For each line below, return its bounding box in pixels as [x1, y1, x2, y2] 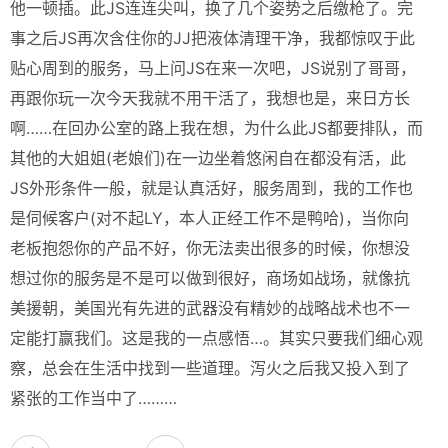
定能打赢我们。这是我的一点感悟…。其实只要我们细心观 [10, 328, 423, 348]
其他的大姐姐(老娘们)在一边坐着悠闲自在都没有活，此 [10, 148, 406, 168]
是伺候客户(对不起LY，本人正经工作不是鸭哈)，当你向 [10, 208, 409, 228]
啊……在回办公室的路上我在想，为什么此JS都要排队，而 [10, 118, 423, 138]
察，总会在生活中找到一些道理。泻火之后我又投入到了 [10, 358, 410, 378]
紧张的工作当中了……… [10, 388, 177, 408]
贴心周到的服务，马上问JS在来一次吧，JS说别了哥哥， [10, 58, 416, 78]
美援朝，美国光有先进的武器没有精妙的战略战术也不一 [10, 298, 410, 318]
